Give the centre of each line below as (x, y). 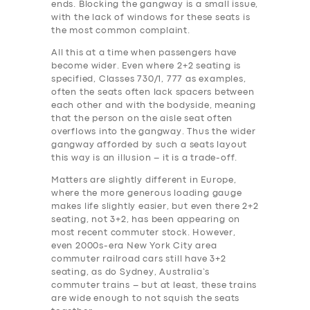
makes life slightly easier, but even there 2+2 (155, 206)
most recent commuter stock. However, (144, 232)
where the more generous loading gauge (147, 193)
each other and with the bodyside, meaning (154, 105)
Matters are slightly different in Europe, (144, 180)
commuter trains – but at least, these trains (154, 285)
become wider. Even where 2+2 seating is (146, 66)
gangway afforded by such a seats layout (149, 145)
